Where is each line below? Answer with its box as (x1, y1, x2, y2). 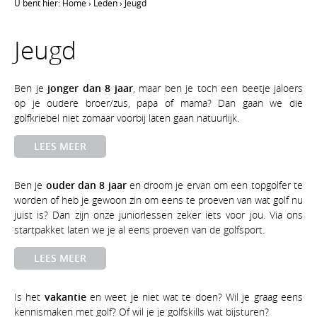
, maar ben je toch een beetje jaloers (132, 81, 303, 96)
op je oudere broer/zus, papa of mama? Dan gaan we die (14, 96, 303, 110)
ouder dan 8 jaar (45, 178, 127, 192)
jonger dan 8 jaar (47, 81, 133, 96)
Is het (14, 290, 45, 304)
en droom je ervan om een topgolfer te (126, 178, 304, 192)
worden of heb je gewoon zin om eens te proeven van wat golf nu (14, 193, 303, 207)
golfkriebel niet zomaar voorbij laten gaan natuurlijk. (14, 111, 239, 125)
